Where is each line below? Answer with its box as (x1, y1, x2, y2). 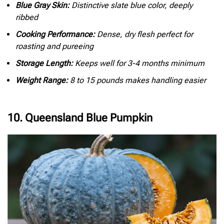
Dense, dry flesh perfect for (95, 29, 193, 39)
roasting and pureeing (15, 41, 93, 51)
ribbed (15, 12, 38, 22)
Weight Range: (15, 75, 68, 85)
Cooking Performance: (15, 29, 95, 39)
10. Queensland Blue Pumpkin (7, 111, 152, 124)
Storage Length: (15, 58, 73, 68)
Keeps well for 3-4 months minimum (73, 58, 204, 68)
